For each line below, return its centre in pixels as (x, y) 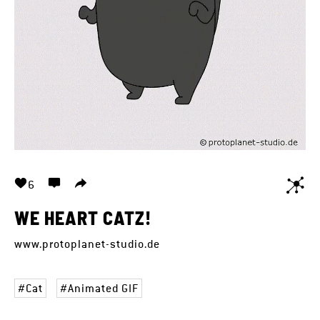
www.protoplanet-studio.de (87, 244)
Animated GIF (104, 288)
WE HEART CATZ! (83, 217)
